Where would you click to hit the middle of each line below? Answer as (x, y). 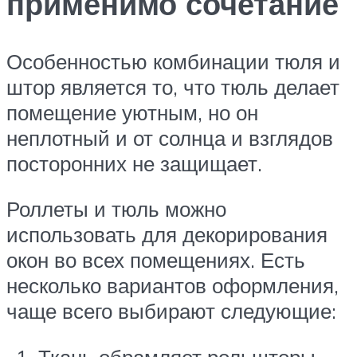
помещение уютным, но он (132, 112)
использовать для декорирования (167, 235)
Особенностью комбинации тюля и (173, 61)
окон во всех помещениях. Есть (156, 260)
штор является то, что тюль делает (173, 86)
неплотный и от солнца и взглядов (170, 137)
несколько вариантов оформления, (173, 286)
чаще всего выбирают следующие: (171, 311)
